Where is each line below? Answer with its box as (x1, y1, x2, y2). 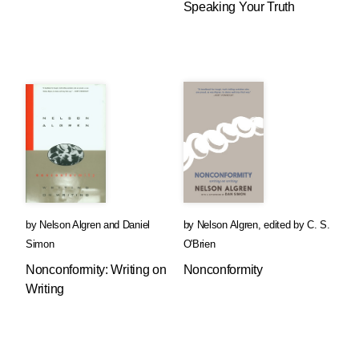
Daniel (122, 219, 150, 231)
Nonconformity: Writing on (26, 263, 167, 276)
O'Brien (183, 238, 216, 250)
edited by (264, 219, 308, 231)
